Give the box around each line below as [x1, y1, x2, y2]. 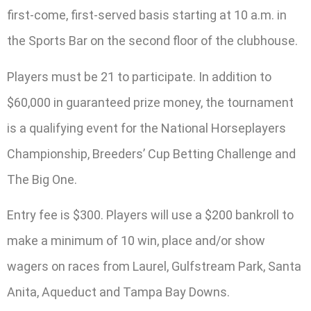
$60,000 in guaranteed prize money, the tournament [7, 94, 294, 110]
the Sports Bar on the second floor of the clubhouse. [7, 33, 298, 49]
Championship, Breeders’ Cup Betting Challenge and [7, 146, 296, 161]
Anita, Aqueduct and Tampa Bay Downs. [7, 284, 230, 299]
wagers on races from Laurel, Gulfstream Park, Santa [7, 258, 301, 274]
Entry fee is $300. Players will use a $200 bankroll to [7, 207, 294, 222]
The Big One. [7, 171, 77, 187]
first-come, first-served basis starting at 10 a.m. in [7, 8, 287, 23]
